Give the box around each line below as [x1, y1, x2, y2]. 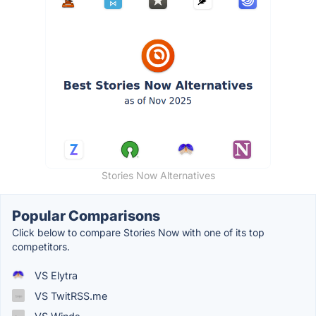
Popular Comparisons [12, 207, 160, 224]
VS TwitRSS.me [32, 289, 107, 302]
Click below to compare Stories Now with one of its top [12, 226, 265, 238]
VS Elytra [32, 269, 78, 281]
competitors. [12, 240, 70, 253]
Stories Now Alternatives [101, 169, 215, 181]
